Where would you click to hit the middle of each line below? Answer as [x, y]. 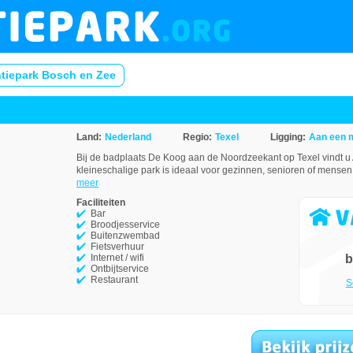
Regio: [197, 137]
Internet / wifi [117, 258]
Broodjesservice [125, 225]
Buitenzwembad [125, 236]
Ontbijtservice [120, 269]
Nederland [128, 137]
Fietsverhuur [117, 247]
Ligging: [288, 137]
